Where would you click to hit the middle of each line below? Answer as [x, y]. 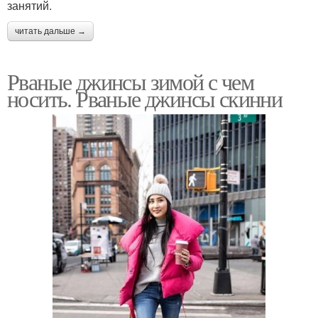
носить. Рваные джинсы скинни [145, 98]
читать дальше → [50, 31]
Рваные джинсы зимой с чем [130, 81]
